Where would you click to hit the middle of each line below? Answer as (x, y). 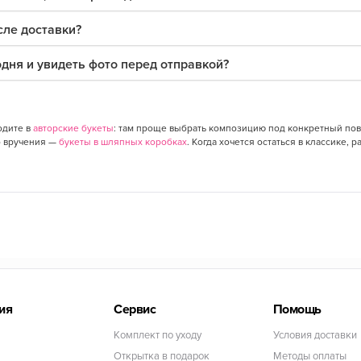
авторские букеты (73, 128)
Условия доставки (315, 335)
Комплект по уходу (158, 335)
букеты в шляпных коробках (122, 141)
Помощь (297, 309)
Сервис (135, 309)
